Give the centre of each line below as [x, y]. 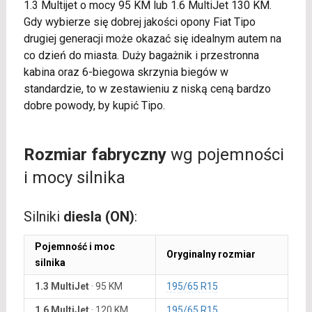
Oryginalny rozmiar [211, 254]
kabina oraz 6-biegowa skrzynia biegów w [126, 72]
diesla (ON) [99, 217]
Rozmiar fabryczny [95, 155]
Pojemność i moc [75, 247]
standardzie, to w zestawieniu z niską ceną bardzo [147, 89]
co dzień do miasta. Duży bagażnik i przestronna [141, 55]
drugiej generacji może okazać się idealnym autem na [152, 39]
